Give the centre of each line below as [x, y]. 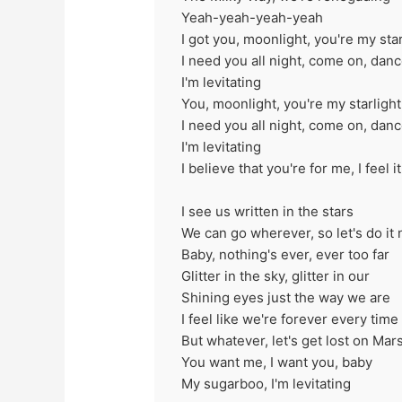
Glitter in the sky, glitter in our [276, 275]
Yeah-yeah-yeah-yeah [253, 17]
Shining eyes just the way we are [286, 297]
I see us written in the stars [268, 211]
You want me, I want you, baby [277, 362]
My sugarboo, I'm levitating [267, 383]
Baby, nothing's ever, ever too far [286, 254]
